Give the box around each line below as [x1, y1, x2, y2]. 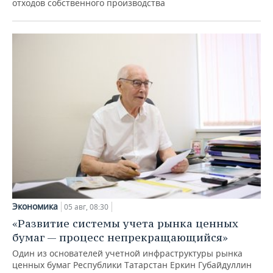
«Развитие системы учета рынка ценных [12, 216, 238, 231]
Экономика [12, 200, 58, 213]
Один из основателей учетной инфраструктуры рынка [12, 247, 243, 260]
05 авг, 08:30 [64, 202, 108, 213]
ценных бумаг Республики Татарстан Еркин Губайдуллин [12, 259, 252, 271]
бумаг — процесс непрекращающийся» [12, 230, 228, 245]
